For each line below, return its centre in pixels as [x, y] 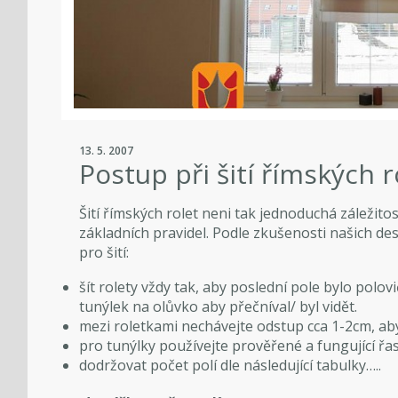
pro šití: [104, 253]
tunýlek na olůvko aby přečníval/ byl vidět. [219, 307]
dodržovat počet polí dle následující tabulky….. [231, 366]
